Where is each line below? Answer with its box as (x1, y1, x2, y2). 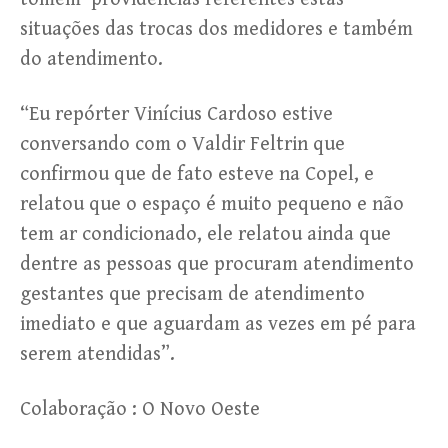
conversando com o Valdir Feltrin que (20, 133, 345, 157)
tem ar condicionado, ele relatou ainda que (20, 223, 391, 247)
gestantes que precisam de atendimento (20, 283, 365, 307)
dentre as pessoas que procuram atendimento (20, 253, 414, 277)
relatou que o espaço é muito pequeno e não (20, 193, 404, 217)
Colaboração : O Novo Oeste (20, 398, 260, 422)
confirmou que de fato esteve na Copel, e (20, 163, 374, 187)
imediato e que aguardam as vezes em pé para (20, 313, 416, 337)
